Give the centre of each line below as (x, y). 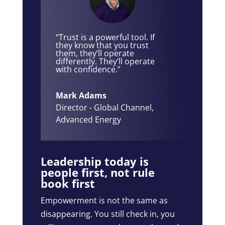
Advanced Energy (88, 120)
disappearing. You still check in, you (107, 214)
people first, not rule (97, 173)
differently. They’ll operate (105, 62)
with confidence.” (88, 70)
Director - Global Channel (103, 108)
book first (68, 184)
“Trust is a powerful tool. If (105, 37)
